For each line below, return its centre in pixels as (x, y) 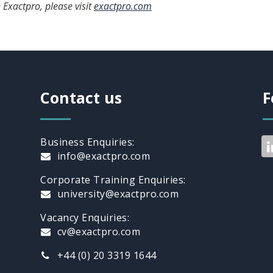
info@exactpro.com (102, 156)
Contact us (81, 97)
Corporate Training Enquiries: (113, 179)
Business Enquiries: (87, 142)
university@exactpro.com (116, 193)
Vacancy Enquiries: (85, 217)
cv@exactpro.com (97, 231)
